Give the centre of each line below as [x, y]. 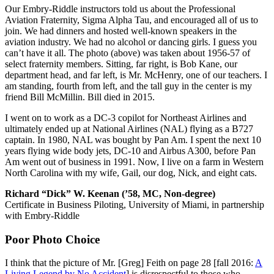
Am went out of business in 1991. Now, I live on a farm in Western [134, 161]
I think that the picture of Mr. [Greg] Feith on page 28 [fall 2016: [130, 263]
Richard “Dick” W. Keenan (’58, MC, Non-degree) [110, 193]
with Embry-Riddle [42, 215]
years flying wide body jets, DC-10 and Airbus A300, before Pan [130, 150]
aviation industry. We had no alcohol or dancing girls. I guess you [131, 42]
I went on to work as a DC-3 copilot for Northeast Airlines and [126, 117]
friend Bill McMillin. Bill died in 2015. [80, 97]
